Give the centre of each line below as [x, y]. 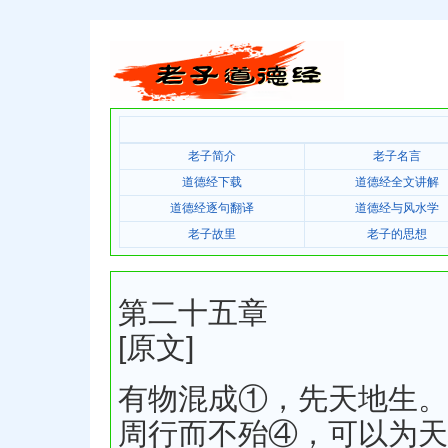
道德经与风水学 [397, 208]
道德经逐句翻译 [211, 208]
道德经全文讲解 [397, 182]
